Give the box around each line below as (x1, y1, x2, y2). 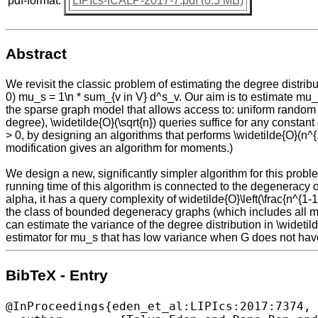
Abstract (6, 45, 67, 62)
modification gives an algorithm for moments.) (6, 142, 233, 155)
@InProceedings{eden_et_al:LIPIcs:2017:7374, (6, 299, 311, 313)
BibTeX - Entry (6, 266, 108, 284)
